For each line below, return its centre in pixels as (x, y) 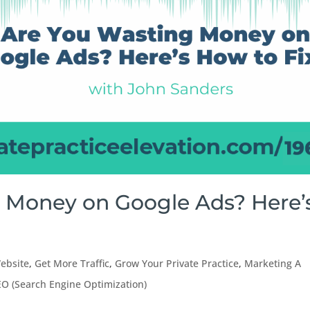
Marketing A (273, 264)
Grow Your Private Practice (177, 264)
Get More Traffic (72, 264)
